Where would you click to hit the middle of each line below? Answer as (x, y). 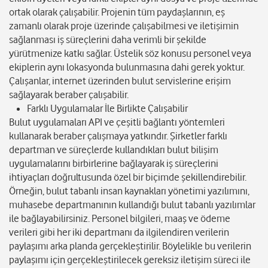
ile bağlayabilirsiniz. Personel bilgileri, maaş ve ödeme (120, 219)
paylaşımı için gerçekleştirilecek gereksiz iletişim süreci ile (130, 260)
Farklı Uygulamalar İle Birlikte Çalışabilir (107, 109)
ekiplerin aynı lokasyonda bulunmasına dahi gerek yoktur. (127, 67)
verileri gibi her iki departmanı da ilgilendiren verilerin (119, 232)
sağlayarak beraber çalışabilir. (69, 95)
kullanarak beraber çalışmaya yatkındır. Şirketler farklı (118, 136)
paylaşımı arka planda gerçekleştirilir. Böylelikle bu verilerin (130, 246)
